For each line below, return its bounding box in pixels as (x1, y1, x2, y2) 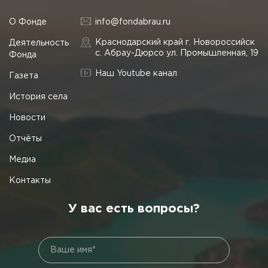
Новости (9, 114, 45, 121)
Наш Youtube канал (95, 69, 177, 77)
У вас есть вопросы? (68, 203, 200, 214)
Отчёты (9, 135, 42, 142)
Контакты (9, 176, 51, 184)
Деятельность (9, 39, 69, 47)
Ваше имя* (50, 246, 96, 254)
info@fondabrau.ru (95, 18, 170, 26)
